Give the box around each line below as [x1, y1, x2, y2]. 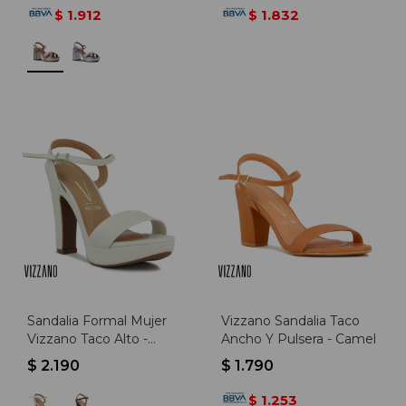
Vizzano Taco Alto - [27, 331, 148, 347]
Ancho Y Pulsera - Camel [221, 331, 376, 347]
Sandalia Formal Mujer [27, 313, 167, 329]
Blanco [27, 349, 71, 365]
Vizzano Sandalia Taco [221, 313, 360, 329]
